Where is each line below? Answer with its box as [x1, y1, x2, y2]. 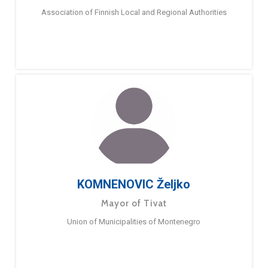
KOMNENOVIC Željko [77, 177, 191, 192]
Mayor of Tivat [100, 198, 167, 209]
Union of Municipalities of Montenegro [67, 217, 201, 227]
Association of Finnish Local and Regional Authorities [41, 8, 227, 17]
